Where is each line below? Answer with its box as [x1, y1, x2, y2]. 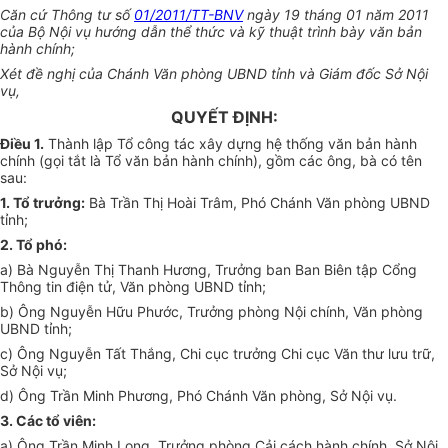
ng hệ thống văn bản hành [245, 135, 417, 153]
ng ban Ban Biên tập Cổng [245, 261, 417, 279]
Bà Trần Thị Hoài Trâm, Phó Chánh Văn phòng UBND [85, 194, 430, 212]
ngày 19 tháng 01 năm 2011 [243, 6, 429, 24]
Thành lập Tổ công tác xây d [44, 135, 236, 153]
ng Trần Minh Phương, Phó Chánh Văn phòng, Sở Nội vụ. [29, 387, 397, 405]
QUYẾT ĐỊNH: [170, 107, 278, 128]
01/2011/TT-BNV [134, 6, 243, 24]
